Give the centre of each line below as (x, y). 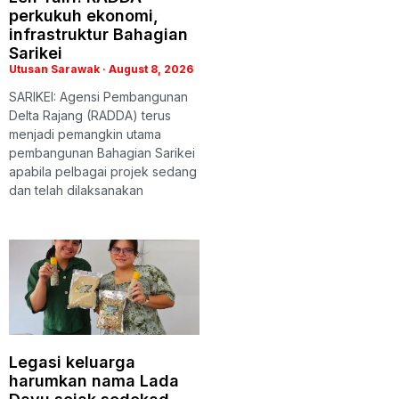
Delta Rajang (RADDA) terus (90, 115)
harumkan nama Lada (94, 380)
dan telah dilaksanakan (76, 190)
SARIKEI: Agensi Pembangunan (98, 96)
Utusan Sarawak (56, 69)
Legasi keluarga (72, 362)
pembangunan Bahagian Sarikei (102, 152)
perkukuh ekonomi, (84, 15)
